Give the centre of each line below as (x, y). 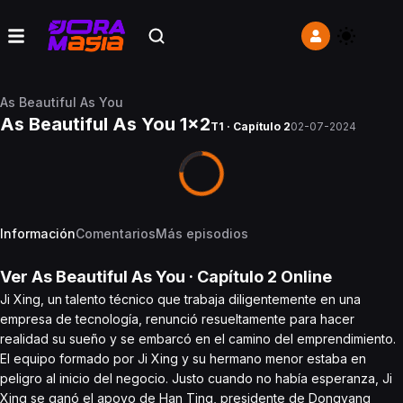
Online (304, 277)
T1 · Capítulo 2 (251, 126)
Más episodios (202, 233)
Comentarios (116, 233)
